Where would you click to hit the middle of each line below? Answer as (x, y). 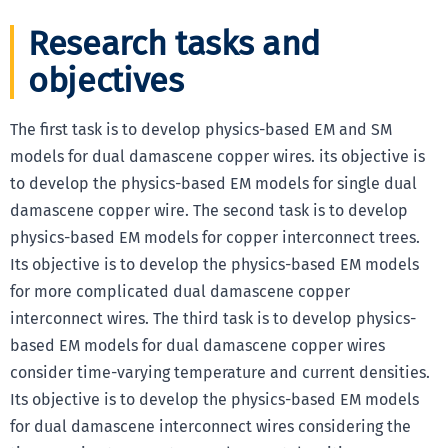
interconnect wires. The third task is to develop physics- (213, 319)
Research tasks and (174, 44)
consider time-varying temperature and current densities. (220, 373)
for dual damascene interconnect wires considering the (210, 427)
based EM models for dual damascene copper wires (197, 346)
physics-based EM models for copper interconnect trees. (215, 238)
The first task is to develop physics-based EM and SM (201, 130)
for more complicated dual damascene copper (180, 292)
